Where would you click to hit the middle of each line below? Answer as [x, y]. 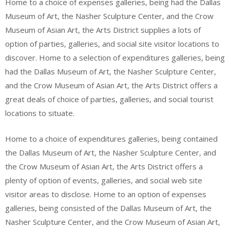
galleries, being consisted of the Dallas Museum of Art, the [108, 208]
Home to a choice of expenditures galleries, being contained [111, 138]
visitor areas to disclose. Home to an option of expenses [106, 194]
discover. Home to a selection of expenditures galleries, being [115, 57]
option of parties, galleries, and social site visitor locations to [112, 44]
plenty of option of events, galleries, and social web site [104, 180]
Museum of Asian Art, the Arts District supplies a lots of [103, 30]
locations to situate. [40, 113]
